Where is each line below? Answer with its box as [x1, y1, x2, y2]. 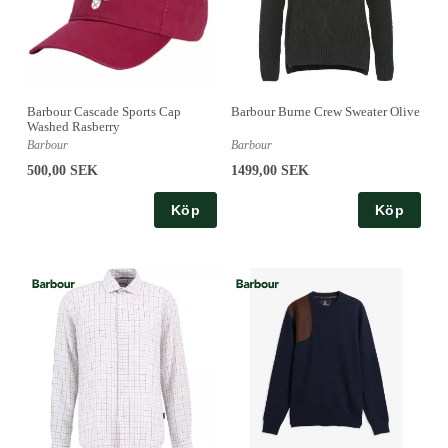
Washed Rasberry [27, 119, 120, 135]
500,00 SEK [27, 163, 98, 179]
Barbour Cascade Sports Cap [27, 104, 181, 120]
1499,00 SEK [231, 163, 309, 179]
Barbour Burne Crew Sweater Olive [231, 104, 420, 120]
